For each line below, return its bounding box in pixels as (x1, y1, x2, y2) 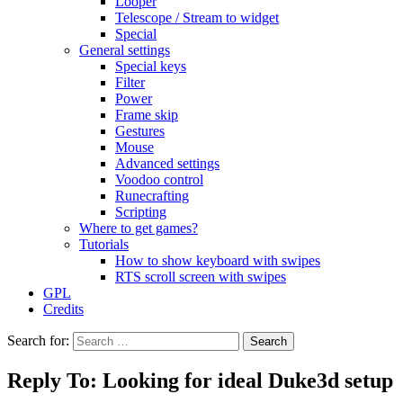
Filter (115, 75, 145, 90)
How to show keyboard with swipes (115, 253, 320, 268)
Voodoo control (115, 172, 203, 187)
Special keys (115, 58, 186, 74)
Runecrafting (115, 188, 189, 203)
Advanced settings (115, 156, 219, 171)
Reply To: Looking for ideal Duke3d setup (7, 368, 393, 392)
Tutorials (79, 237, 129, 252)
